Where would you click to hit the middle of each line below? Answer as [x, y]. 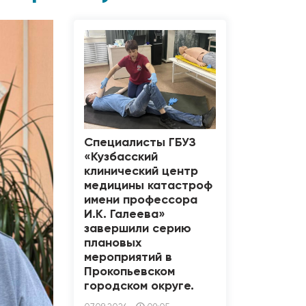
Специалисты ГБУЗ [140, 142]
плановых [112, 243]
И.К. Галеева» [124, 214]
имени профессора [140, 200]
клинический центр [141, 171]
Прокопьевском [129, 272]
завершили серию [137, 228]
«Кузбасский [121, 157]
